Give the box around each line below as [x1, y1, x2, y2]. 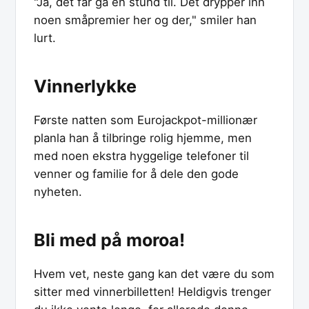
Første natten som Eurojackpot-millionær [34, 112, 257, 127]
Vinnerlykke [34, 75, 137, 97]
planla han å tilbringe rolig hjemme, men [34, 130, 252, 145]
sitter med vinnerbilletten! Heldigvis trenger [34, 284, 271, 299]
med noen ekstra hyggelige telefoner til [34, 148, 249, 163]
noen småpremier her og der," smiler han [34, 13, 257, 28]
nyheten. [34, 184, 82, 199]
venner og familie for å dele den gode [34, 166, 239, 181]
